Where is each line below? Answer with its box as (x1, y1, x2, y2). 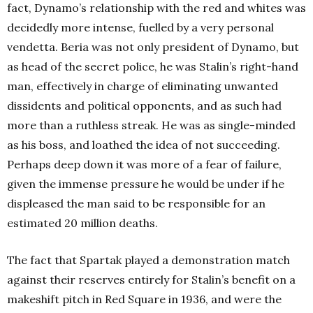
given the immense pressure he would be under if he (7, 177, 284, 191)
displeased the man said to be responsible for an (7, 196, 265, 210)
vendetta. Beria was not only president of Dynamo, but (7, 40, 299, 54)
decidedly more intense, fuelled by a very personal (7, 20, 274, 34)
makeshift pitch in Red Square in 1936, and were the (7, 292, 282, 306)
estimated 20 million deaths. (7, 216, 158, 230)
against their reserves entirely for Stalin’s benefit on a (7, 272, 296, 286)
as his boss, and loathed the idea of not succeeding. (7, 138, 280, 152)
